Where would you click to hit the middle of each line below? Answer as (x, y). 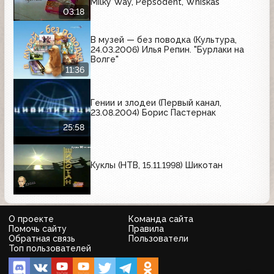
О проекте (31, 219)
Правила (146, 229)
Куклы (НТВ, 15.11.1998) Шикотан (157, 165)
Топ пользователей (50, 249)
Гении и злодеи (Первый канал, (156, 102)
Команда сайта (161, 219)
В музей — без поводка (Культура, (164, 40)
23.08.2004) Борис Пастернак (153, 112)
